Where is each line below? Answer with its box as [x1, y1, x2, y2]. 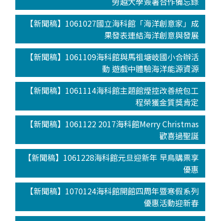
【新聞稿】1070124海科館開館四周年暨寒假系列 [26, 184, 199, 197]
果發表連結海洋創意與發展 [104, 29, 199, 41]
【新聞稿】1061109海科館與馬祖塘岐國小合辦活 [26, 50, 199, 63]
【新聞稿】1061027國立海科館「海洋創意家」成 [26, 17, 199, 29]
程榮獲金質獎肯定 [136, 96, 199, 108]
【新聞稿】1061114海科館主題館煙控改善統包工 [26, 84, 199, 96]
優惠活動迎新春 [144, 196, 199, 209]
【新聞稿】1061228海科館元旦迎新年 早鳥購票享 [24, 151, 199, 163]
